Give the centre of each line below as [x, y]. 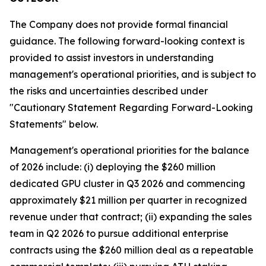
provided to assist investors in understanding [112, 58]
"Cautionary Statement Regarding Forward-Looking [131, 107]
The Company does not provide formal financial [119, 24]
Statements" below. [54, 124]
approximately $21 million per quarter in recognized [128, 200]
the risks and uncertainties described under [109, 91]
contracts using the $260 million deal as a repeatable [132, 250]
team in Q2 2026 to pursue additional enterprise [119, 233]
